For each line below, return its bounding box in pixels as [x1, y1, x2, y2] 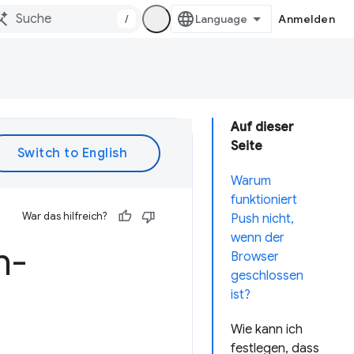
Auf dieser [231, 119, 294, 135]
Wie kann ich [231, 322, 303, 337]
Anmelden [278, 12, 335, 26]
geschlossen [231, 268, 303, 284]
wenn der [231, 230, 284, 246]
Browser [231, 249, 279, 265]
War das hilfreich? [22, 209, 107, 223]
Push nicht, [231, 211, 294, 227]
